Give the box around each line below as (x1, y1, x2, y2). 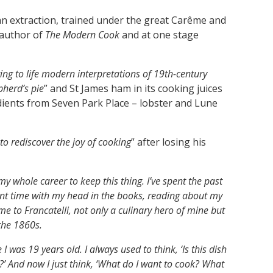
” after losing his (131, 135, 206, 149)
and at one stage (119, 27, 199, 41)
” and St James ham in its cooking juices (44, 81, 222, 95)
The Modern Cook (45, 27, 119, 41)
